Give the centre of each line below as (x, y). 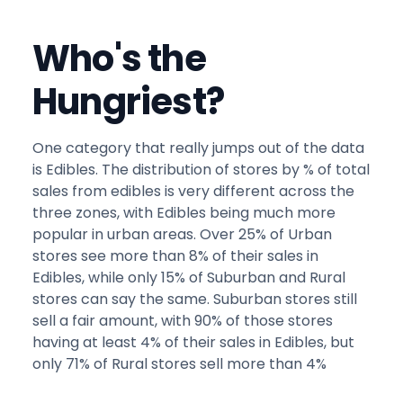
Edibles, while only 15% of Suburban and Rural (189, 278)
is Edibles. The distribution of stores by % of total (201, 170)
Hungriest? (128, 102)
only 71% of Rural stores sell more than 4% (179, 364)
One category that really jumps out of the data (198, 148)
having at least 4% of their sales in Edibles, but (193, 343)
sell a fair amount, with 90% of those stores (183, 321)
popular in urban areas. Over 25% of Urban (182, 235)
